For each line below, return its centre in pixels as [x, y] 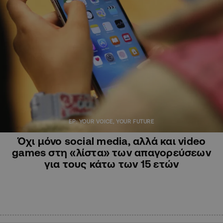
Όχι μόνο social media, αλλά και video [111, 141]
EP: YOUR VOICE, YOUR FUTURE [111, 121]
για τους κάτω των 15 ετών [111, 164]
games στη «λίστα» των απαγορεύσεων [111, 152]
